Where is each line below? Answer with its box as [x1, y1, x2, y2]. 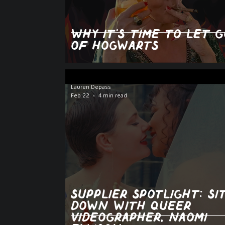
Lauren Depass [71, 84, 111, 90]
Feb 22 [71, 92, 89, 99]
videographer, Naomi [71, 212, 207, 224]
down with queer [71, 200, 191, 212]
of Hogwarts [71, 40, 159, 52]
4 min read [98, 92, 127, 99]
